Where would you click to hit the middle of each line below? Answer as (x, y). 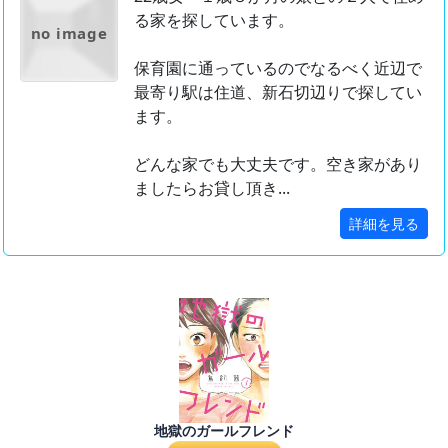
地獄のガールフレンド (224, 431)
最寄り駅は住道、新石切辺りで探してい (278, 91)
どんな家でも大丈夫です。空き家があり (278, 163)
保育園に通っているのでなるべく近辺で (278, 67)
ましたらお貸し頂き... (212, 187)
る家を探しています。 (214, 19)
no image (69, 32)
